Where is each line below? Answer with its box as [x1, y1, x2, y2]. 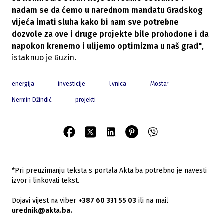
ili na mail [136, 196, 168, 205]
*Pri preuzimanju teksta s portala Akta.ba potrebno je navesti [12, 166, 207, 175]
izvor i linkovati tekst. [12, 176, 79, 185]
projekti [75, 96, 96, 104]
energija [12, 80, 34, 88]
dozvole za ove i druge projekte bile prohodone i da [12, 29, 209, 39]
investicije [58, 80, 85, 88]
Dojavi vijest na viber [12, 196, 76, 205]
